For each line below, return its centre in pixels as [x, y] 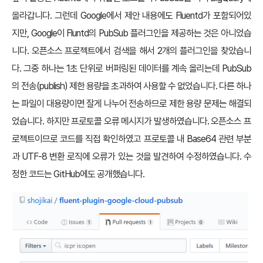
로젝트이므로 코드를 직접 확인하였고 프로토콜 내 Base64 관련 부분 [131, 139]
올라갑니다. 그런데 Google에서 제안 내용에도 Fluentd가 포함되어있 [131, 16]
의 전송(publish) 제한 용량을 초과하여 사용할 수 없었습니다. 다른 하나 [131, 86]
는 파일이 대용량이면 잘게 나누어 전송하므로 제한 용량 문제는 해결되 [131, 104]
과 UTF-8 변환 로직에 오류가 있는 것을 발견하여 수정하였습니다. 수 [131, 157]
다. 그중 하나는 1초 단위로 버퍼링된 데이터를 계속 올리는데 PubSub [131, 69]
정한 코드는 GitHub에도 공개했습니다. [78, 174]
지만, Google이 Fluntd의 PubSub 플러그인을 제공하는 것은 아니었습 [131, 33]
